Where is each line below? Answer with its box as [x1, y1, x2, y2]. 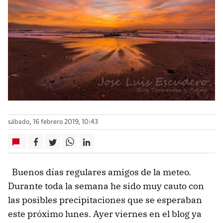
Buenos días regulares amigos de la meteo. [8, 166, 191, 178]
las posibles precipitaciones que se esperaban [8, 194, 202, 206]
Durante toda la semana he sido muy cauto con [8, 180, 204, 192]
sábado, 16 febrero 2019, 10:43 [8, 119, 98, 126]
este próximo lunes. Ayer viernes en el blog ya [8, 208, 202, 220]
